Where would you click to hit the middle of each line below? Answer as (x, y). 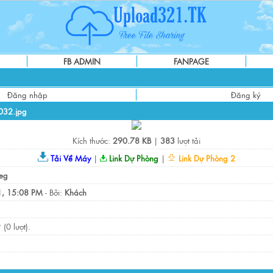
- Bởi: (54, 192)
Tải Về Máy (69, 158)
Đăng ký (246, 95)
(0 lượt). (16, 226)
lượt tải (188, 140)
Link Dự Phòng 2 (206, 158)
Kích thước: (93, 140)
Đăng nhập (27, 95)
